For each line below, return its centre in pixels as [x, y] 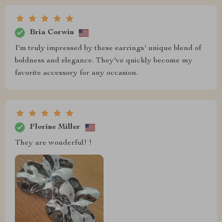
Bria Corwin [52, 32]
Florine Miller [55, 127]
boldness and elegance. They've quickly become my [104, 61]
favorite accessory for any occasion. [76, 74]
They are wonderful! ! [53, 143]
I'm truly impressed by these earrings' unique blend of [108, 49]
